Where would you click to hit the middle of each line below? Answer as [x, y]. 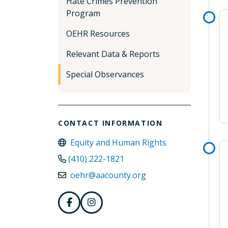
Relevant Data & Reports [113, 54]
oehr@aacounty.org [108, 175]
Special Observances [105, 74]
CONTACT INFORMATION [110, 123]
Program [83, 13]
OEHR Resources [98, 34]
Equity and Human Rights [118, 142]
